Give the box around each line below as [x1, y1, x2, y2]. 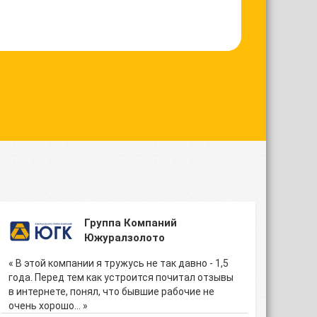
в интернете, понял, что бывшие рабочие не [8, 286, 214, 297]
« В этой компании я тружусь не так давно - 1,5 [8, 258, 229, 269]
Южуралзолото [84, 231, 165, 244]
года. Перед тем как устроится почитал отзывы [8, 272, 234, 283]
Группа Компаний [84, 217, 177, 229]
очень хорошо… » [8, 300, 88, 311]
